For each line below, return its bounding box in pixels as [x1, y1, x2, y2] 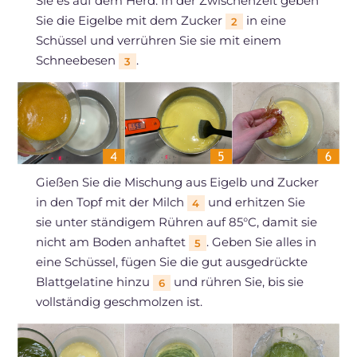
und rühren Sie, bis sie [170, 274, 304, 290]
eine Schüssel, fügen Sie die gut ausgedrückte [35, 254, 308, 270]
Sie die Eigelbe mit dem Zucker [35, 12, 226, 28]
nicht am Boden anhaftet [35, 234, 189, 250]
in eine [242, 12, 286, 28]
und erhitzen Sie [204, 194, 305, 210]
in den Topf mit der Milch [35, 194, 187, 210]
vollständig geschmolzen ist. [35, 294, 202, 310]
